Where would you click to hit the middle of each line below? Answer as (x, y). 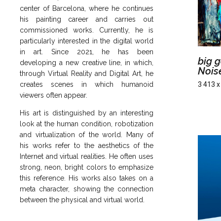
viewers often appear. (54, 95)
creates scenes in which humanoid (87, 85)
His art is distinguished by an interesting (87, 113)
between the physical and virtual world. (82, 200)
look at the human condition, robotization (87, 124)
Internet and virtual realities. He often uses (87, 157)
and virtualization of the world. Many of (87, 135)
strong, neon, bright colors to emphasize (87, 167)
